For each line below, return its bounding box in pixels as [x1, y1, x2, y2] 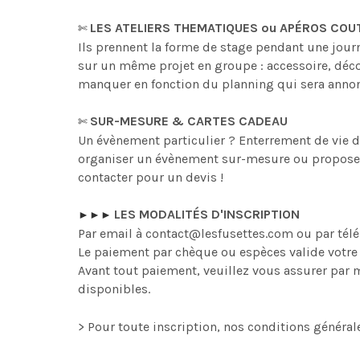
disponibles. [78, 281, 150, 297]
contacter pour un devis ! [78, 170, 223, 185]
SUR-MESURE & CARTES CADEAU [90, 113, 288, 129]
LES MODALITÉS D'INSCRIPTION [114, 207, 300, 222]
